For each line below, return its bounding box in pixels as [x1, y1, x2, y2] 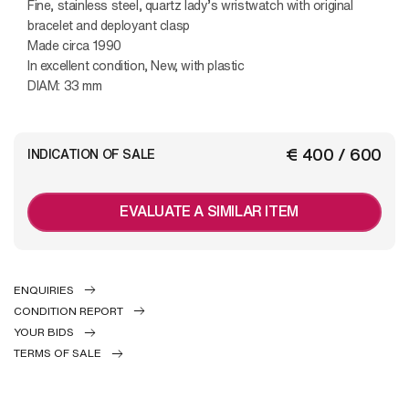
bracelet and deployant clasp [27, 16, 190, 35]
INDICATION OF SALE [27, 144, 155, 163]
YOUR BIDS [14, 324, 74, 341]
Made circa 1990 [27, 36, 121, 55]
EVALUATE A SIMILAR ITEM [120, 199, 299, 222]
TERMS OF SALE [14, 345, 101, 362]
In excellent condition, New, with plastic [27, 56, 245, 75]
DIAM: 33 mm [27, 76, 102, 95]
